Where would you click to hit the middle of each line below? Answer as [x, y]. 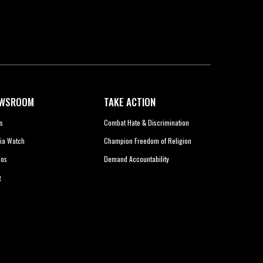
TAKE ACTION [129, 102]
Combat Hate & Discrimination [146, 123]
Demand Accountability [136, 159]
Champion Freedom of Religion [147, 141]
